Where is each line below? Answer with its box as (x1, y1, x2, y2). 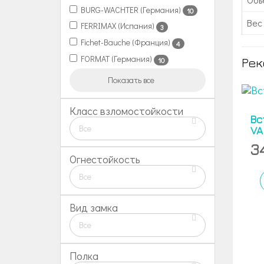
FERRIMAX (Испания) (77, 20, 156, 32)
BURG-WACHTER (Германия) (77, 4, 183, 15)
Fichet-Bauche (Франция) (77, 37, 172, 48)
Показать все (108, 74, 157, 85)
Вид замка (70, 200, 118, 214)
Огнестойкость (70, 151, 140, 166)
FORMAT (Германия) (77, 52, 154, 64)
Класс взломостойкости (70, 103, 183, 118)
